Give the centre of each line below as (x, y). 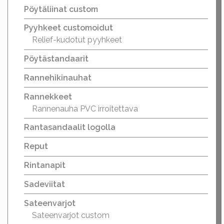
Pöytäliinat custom (61, 9)
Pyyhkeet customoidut (68, 28)
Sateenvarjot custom (71, 215)
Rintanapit (45, 165)
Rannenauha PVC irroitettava (85, 108)
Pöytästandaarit (56, 59)
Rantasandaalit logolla (70, 127)
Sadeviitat (44, 184)
